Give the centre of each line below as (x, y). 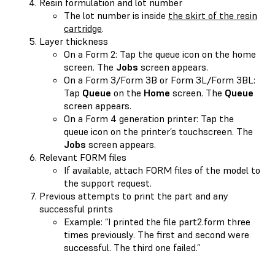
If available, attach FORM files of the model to (162, 170)
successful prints (76, 208)
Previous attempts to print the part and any (134, 196)
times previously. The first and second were (157, 234)
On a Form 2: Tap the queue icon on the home (160, 54)
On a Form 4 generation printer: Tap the (149, 118)
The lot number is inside (116, 15)
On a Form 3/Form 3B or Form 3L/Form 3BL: (160, 79)
